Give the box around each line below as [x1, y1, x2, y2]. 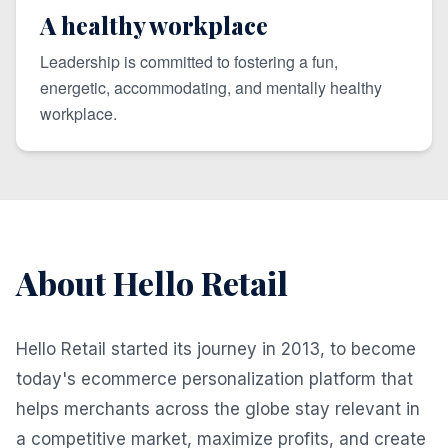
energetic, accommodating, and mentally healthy [40, 76, 382, 99]
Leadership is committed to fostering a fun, [40, 50, 338, 73]
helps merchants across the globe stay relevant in [16, 399, 420, 419]
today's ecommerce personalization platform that [16, 369, 413, 389]
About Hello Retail [16, 261, 288, 304]
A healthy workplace [40, 9, 268, 41]
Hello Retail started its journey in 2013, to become [16, 339, 416, 359]
